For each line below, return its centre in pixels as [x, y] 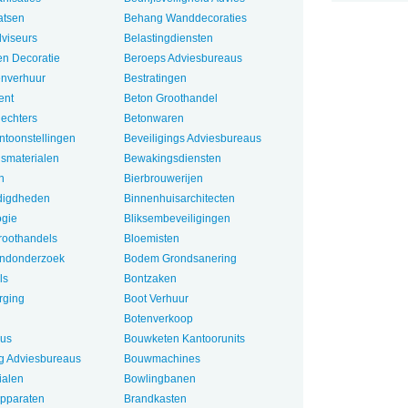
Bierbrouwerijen [163, 178]
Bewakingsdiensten [172, 158]
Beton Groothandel [170, 98]
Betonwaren [153, 118]
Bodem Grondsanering [180, 259]
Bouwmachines [162, 359]
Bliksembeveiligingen [177, 219]
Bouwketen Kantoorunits [184, 339]
